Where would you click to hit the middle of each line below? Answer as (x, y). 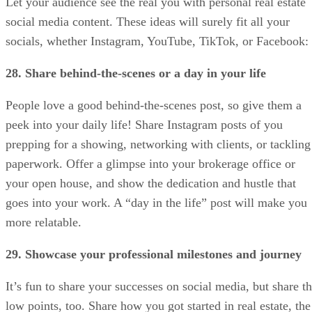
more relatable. (44, 222)
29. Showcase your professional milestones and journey (154, 254)
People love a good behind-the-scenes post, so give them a (154, 105)
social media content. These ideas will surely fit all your (148, 21)
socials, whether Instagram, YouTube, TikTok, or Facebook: (157, 41)
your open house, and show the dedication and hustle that (151, 183)
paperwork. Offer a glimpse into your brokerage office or (150, 163)
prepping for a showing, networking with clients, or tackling (158, 144)
